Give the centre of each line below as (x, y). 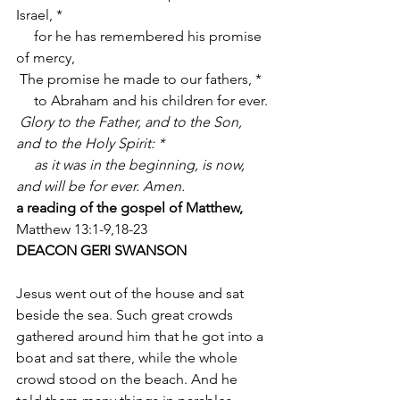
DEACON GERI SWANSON (101, 250)
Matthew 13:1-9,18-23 (82, 229)
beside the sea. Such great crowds (126, 315)
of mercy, (46, 58)
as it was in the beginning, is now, (25, 165)
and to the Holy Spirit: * (90, 143)
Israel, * (39, 15)
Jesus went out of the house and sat (132, 293)
